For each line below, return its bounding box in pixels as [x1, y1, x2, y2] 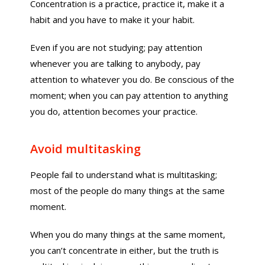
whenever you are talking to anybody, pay [30, 57, 201, 69]
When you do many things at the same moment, [30, 228, 226, 240]
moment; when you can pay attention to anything [30, 89, 229, 101]
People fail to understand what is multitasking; [30, 169, 218, 180]
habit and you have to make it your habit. [30, 14, 195, 25]
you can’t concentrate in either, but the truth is [30, 244, 219, 256]
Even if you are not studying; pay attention [30, 41, 203, 53]
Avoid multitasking [30, 141, 141, 157]
